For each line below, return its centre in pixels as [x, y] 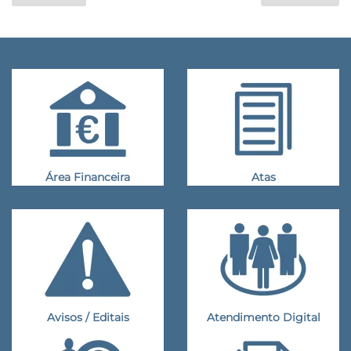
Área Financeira [88, 177]
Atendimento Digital [263, 318]
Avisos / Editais [88, 318]
